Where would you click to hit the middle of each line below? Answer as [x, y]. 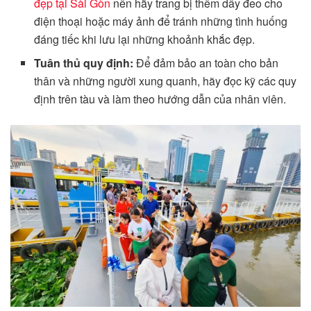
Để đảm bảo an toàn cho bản [206, 63]
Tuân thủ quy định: [84, 63]
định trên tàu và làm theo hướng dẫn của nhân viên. [160, 99]
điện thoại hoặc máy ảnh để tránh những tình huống [161, 22]
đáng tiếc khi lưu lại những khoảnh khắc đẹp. [145, 40]
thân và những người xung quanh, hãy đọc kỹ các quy [166, 81]
